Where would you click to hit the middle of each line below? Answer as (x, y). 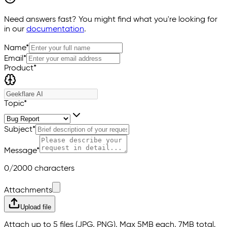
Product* (20, 68)
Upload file (36, 207)
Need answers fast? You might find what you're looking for (111, 20)
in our (14, 29)
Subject (18, 129)
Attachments (28, 190)
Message (20, 151)
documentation (55, 29)
